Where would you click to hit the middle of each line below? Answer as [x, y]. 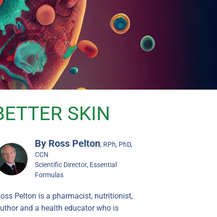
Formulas [49, 175]
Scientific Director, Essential [76, 164]
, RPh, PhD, [116, 144]
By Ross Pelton [68, 143]
